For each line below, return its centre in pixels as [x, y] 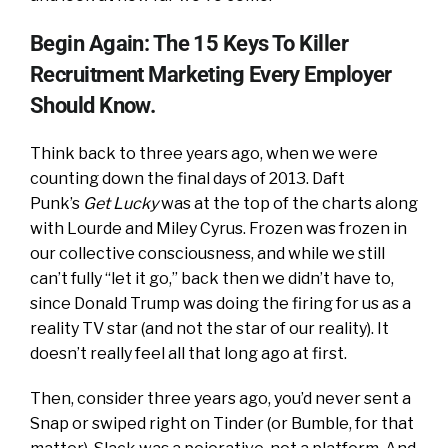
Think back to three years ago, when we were [204, 153]
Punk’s [56, 203]
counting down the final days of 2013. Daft [187, 178]
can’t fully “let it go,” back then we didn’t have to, [212, 278]
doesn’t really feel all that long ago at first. [188, 353]
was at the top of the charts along [288, 203]
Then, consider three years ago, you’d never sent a [220, 398]
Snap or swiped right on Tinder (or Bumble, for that [222, 423]
